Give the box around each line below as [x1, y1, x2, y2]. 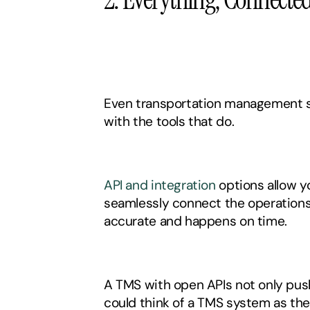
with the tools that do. [104, 113, 237, 130]
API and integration [104, 176, 216, 194]
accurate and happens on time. [104, 212, 291, 230]
